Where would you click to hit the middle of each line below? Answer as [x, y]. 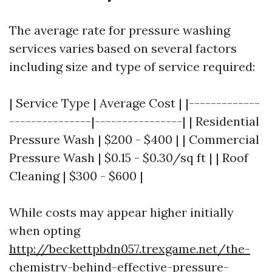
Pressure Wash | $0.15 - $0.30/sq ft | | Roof [129, 157]
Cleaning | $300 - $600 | [76, 175]
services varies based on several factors [123, 48]
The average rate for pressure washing [120, 30]
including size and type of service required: [132, 66]
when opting [45, 230]
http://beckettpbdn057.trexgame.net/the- [130, 248]
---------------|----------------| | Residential [134, 121]
